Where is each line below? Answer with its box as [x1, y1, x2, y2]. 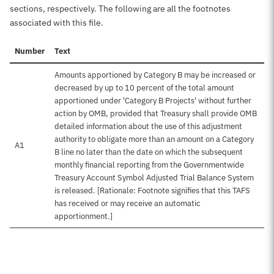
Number [15, 46, 45, 56]
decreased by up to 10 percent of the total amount [54, 83, 234, 93]
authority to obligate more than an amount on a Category [54, 134, 254, 144]
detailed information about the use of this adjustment [54, 121, 242, 131]
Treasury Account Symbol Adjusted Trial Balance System [54, 172, 254, 183]
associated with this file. [10, 17, 103, 28]
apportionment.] [54, 211, 113, 221]
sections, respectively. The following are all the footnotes [10, 3, 231, 14]
